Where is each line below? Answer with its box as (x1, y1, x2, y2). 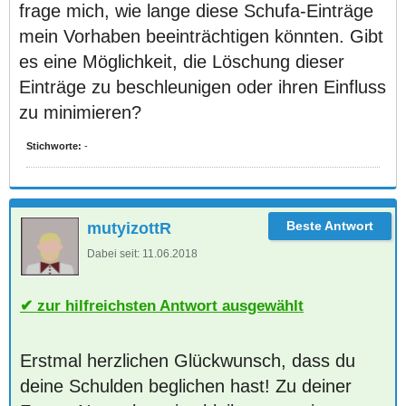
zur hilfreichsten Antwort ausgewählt (37, 296, 304, 314)
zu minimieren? (19, 102, 141, 122)
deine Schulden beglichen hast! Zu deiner (20, 376, 352, 396)
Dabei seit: (87, 247, 140, 260)
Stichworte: (26, 140, 82, 151)
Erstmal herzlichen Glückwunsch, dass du (20, 351, 355, 371)
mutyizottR (87, 219, 171, 237)
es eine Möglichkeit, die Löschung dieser (19, 52, 344, 72)
